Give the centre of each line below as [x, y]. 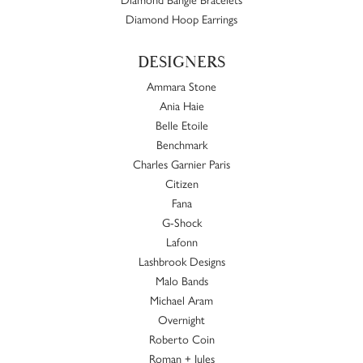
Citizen [181, 183]
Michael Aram [181, 299]
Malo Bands [181, 280]
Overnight [181, 319]
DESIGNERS [181, 62]
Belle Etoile [181, 124]
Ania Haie [181, 105]
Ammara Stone [181, 85]
